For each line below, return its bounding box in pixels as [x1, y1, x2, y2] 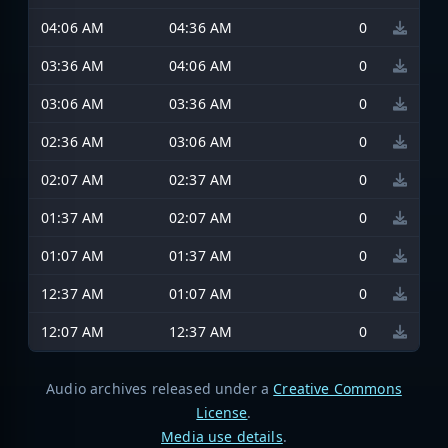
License [196, 402, 248, 422]
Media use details [161, 426, 283, 446]
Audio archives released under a [46, 378, 274, 398]
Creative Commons [273, 378, 402, 398]
